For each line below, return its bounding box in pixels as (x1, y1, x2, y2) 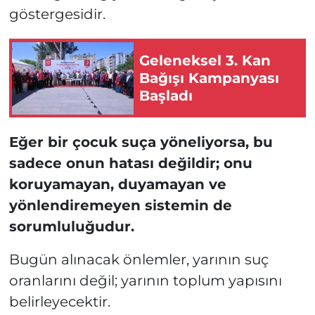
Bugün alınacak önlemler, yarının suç (8, 251, 269, 269)
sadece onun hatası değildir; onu (8, 155, 252, 172)
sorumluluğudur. (8, 218, 134, 236)
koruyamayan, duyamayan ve (8, 176, 226, 193)
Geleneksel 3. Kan (139, 51, 271, 69)
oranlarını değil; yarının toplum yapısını (8, 272, 282, 290)
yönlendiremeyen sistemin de (8, 197, 232, 214)
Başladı (139, 86, 193, 104)
